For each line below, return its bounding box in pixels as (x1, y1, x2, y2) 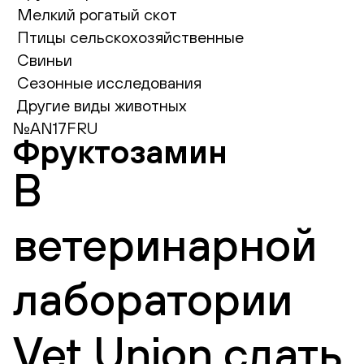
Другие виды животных (17, 96, 187, 115)
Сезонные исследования (17, 73, 201, 92)
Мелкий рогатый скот (17, 5, 177, 24)
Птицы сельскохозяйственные (17, 28, 244, 46)
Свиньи (17, 50, 72, 69)
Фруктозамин (13, 132, 227, 170)
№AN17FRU (13, 119, 97, 137)
